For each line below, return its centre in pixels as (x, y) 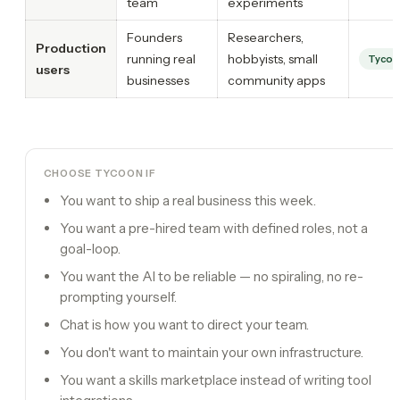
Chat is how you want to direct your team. (184, 324)
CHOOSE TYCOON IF (100, 173)
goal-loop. (90, 248)
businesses (158, 80)
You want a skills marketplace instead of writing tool (216, 379)
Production (71, 48)
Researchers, (266, 37)
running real (161, 58)
